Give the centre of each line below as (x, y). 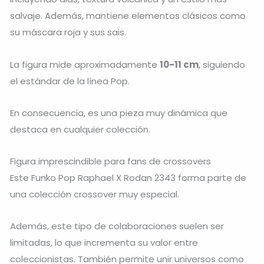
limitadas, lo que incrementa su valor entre (104, 243)
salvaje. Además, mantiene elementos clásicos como (128, 16)
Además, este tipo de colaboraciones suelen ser (117, 226)
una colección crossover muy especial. (95, 194)
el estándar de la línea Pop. (70, 81)
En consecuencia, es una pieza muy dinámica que (119, 113)
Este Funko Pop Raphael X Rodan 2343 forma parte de (128, 178)
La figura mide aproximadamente (85, 64)
